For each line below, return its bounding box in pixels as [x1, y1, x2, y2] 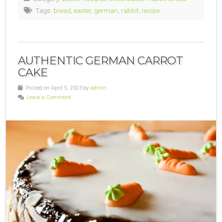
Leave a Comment [27, 94, 71, 101]
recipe [142, 6, 160, 14]
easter [74, 6, 91, 14]
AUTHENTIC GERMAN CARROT [18, 53, 183, 67]
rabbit [121, 6, 139, 14]
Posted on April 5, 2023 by [23, 84, 90, 91]
